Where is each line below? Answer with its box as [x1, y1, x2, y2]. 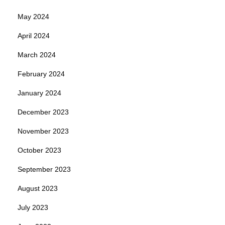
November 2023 [18, 127, 69, 136]
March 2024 [18, 51, 56, 59]
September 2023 [18, 165, 71, 174]
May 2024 [18, 13, 49, 21]
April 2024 [18, 32, 50, 40]
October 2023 [18, 146, 61, 155]
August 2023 [18, 184, 58, 193]
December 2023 [18, 108, 69, 117]
